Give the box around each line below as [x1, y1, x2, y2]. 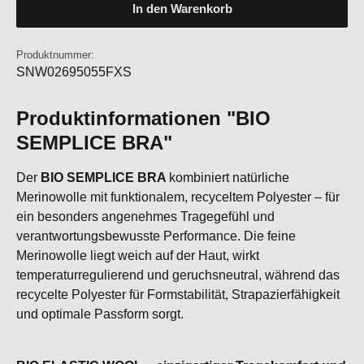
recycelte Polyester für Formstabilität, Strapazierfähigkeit [16, 288, 340, 301]
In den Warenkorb [132, 2, 232, 15]
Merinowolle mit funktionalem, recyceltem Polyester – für [16, 190, 340, 204]
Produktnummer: [16, 49, 94, 61]
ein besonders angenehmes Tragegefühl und [16, 210, 275, 223]
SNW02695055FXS [16, 65, 132, 79]
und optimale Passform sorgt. [16, 307, 184, 321]
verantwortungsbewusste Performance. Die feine [16, 229, 296, 243]
